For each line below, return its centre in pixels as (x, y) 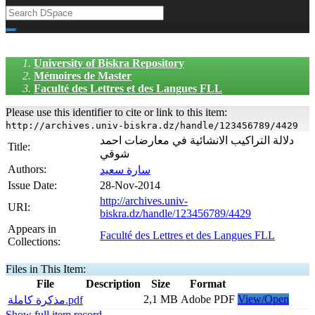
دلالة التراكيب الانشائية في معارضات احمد (197, 140)
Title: (20, 147)
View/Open (263, 299)
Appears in (32, 229)
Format (208, 284)
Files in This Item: (46, 269)
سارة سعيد (125, 170)
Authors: (28, 169)
